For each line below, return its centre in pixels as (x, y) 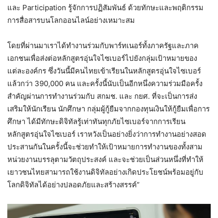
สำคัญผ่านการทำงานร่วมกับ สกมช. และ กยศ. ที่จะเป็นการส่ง (102, 96)
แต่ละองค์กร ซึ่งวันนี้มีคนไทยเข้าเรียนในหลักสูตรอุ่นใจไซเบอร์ (104, 71)
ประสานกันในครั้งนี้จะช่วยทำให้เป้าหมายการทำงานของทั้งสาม (105, 146)
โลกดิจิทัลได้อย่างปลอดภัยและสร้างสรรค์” (73, 184)
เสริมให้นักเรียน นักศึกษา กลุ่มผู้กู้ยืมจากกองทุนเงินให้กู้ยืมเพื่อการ (109, 109)
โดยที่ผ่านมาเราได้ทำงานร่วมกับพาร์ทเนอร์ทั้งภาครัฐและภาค (103, 45)
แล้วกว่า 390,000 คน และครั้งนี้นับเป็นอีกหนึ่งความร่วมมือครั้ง (105, 83)
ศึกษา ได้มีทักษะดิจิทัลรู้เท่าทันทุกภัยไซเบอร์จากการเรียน (96, 121)
